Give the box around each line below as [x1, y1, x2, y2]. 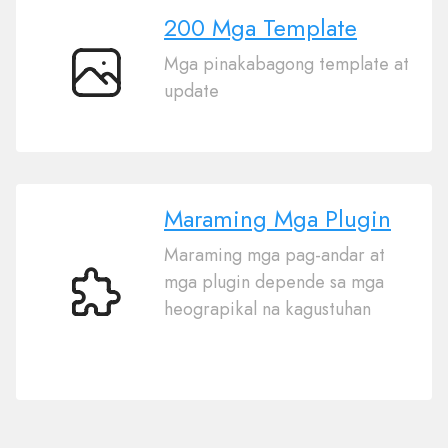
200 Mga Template [164, 10, 357, 45]
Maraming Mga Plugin [164, 201, 391, 236]
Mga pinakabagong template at [164, 51, 409, 77]
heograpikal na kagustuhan [164, 296, 371, 322]
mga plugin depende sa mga [164, 269, 384, 295]
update [164, 78, 219, 104]
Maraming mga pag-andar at [164, 242, 385, 268]
